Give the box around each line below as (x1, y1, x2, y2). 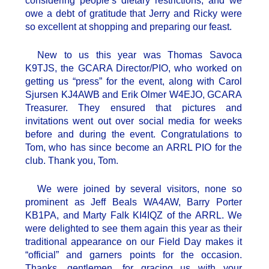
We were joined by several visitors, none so (37, 184, 242, 195)
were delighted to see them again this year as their (25, 223, 242, 234)
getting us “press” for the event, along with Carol (25, 76, 242, 87)
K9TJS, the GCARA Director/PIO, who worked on (25, 63, 242, 74)
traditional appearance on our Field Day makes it (25, 237, 242, 247)
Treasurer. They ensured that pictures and (25, 103, 242, 113)
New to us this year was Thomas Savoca (37, 50, 242, 61)
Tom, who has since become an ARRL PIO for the (25, 142, 242, 153)
